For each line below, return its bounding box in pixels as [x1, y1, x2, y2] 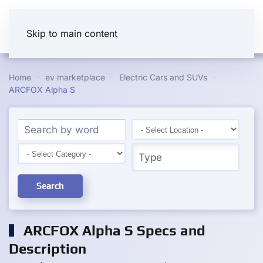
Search [36, 181, 64, 191]
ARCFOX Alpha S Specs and [19, 222, 205, 238]
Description [9, 241, 86, 257]
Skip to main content [26, 28, 117, 39]
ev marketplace [45, 72, 105, 82]
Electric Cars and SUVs [119, 72, 207, 82]
